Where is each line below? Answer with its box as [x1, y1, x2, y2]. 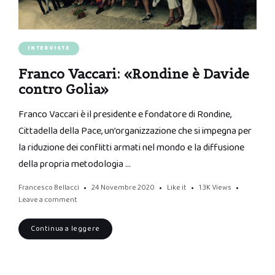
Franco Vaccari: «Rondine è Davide [18, 66, 249, 83]
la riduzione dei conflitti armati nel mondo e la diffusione [18, 140, 244, 156]
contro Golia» [18, 81, 108, 98]
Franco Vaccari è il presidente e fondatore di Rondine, [18, 107, 231, 123]
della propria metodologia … [18, 157, 131, 172]
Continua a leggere [31, 223, 100, 235]
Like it [167, 182, 187, 194]
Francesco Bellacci [18, 182, 79, 194]
